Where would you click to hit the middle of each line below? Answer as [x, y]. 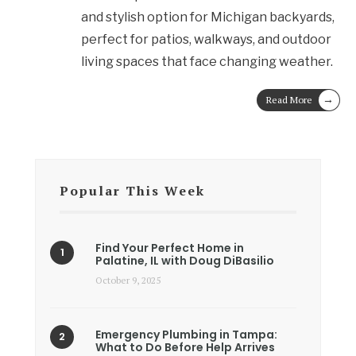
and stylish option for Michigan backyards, [207, 17]
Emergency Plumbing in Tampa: [186, 335]
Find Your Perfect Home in [170, 248]
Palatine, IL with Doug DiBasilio [185, 261]
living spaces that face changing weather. [207, 62]
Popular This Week [132, 191]
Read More [289, 100]
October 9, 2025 [128, 281]
